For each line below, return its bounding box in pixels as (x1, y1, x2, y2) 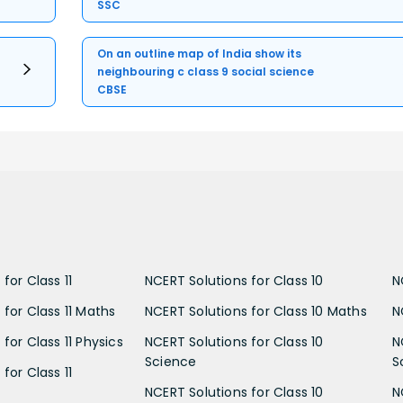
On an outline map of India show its (97, 46, 302, 62)
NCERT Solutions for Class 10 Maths (145, 302, 367, 321)
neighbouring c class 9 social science (97, 64, 315, 80)
